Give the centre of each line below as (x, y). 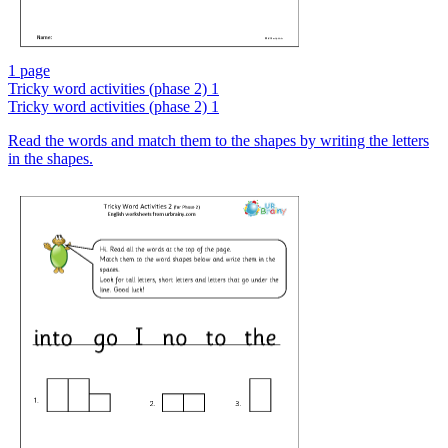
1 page (29, 71)
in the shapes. (50, 159)
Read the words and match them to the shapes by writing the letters (218, 141)
